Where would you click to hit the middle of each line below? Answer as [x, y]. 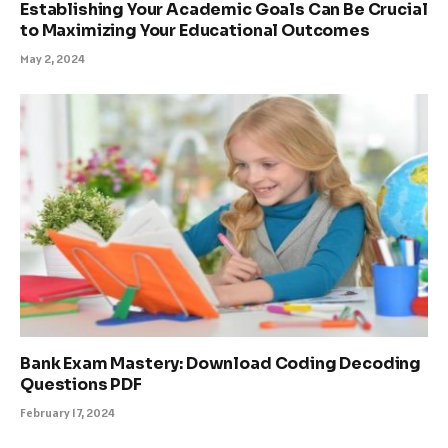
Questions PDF [81, 385]
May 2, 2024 [52, 59]
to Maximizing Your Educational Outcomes [195, 31]
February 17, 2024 [67, 413]
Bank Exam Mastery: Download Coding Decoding [221, 364]
